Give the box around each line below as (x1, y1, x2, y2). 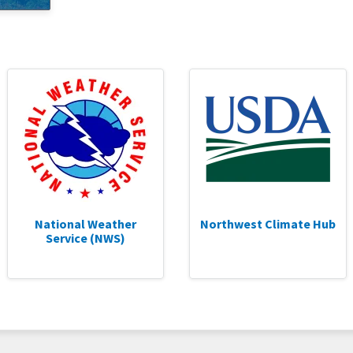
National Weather (34, 216, 136, 232)
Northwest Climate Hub (199, 216, 336, 232)
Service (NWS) (45, 230, 125, 246)
